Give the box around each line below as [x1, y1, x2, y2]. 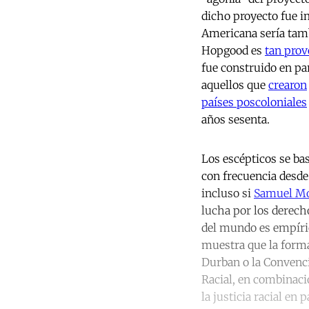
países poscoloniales [201, 95, 307, 110]
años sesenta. [201, 112, 270, 127]
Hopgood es [201, 43, 265, 58]
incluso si [201, 186, 254, 201]
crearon [268, 78, 307, 92]
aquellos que [201, 78, 268, 92]
